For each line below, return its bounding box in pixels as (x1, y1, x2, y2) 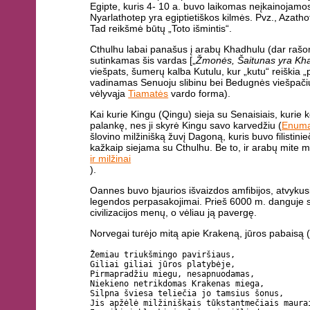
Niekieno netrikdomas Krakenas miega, (90, 278, 265, 289)
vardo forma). (168, 88, 231, 100)
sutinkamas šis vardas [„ (90, 55, 197, 66)
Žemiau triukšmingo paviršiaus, (90, 249, 236, 259)
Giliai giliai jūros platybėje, (90, 259, 236, 269)
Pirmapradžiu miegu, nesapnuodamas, (90, 268, 255, 279)
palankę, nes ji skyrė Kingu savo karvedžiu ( (90, 120, 282, 131)
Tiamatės (128, 88, 169, 100)
